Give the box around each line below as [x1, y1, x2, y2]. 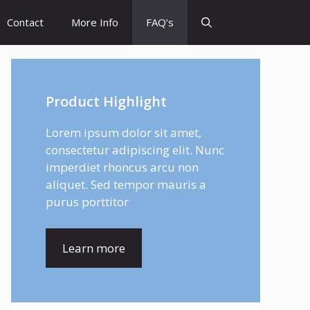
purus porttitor [46, 194, 129, 210]
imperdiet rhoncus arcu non [46, 159, 199, 175]
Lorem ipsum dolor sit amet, [46, 125, 201, 140]
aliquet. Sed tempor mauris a [46, 176, 206, 192]
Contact [7, 15, 44, 29]
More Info [71, 15, 118, 29]
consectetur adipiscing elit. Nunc [46, 142, 224, 158]
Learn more [62, 239, 125, 256]
